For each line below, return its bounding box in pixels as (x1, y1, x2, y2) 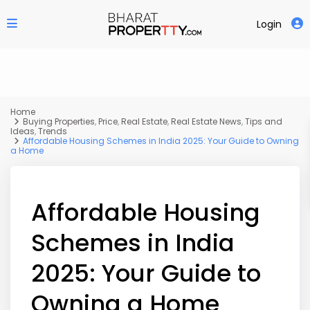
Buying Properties (23, 116, 95, 128)
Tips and (245, 116, 283, 128)
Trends (38, 125, 68, 138)
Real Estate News (171, 116, 242, 128)
